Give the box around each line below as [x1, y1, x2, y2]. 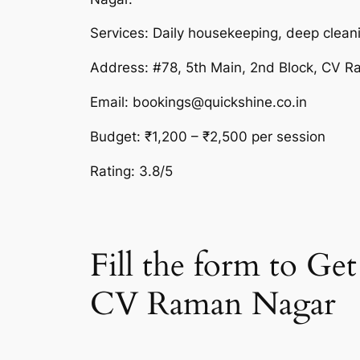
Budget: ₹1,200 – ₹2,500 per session [90, 128, 325, 145]
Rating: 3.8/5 [90, 162, 173, 179]
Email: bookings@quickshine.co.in [90, 93, 307, 110]
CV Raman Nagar [90, 281, 336, 326]
